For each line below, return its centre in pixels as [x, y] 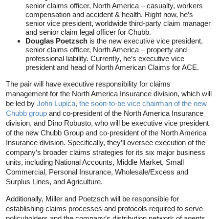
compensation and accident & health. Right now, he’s [109, 14]
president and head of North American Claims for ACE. [112, 67]
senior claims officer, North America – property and [106, 49]
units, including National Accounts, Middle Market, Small [95, 162]
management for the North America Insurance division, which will [109, 93]
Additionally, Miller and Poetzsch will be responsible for [92, 198]
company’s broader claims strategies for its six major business [106, 152]
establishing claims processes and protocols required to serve [104, 208]
